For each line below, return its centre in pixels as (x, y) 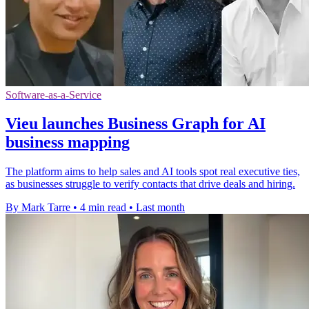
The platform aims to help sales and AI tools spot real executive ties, (153, 172)
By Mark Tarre (38, 208)
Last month (160, 208)
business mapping (68, 142)
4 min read (103, 208)
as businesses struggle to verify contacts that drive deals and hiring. (150, 184)
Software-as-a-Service (53, 94)
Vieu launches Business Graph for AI (136, 124)
